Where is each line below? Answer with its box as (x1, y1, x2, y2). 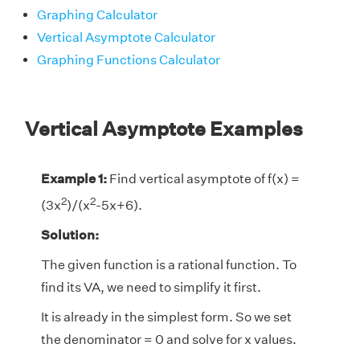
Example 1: (41, 170, 107, 186)
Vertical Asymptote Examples (25, 117, 303, 140)
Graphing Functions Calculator (37, 51, 220, 67)
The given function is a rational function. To (41, 257, 297, 273)
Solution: (41, 227, 99, 243)
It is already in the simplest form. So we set (41, 309, 292, 325)
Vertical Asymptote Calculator (37, 29, 215, 45)
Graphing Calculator (37, 6, 157, 22)
